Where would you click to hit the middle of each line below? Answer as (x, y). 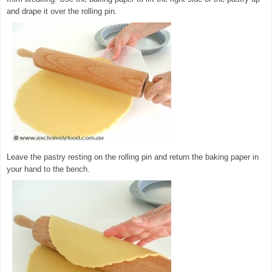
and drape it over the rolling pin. (62, 11)
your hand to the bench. (48, 169)
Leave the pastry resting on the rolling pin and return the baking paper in (133, 157)
